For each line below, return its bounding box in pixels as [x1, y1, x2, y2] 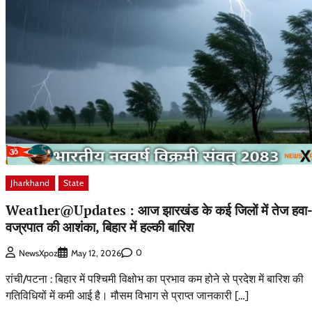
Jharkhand [10, 178, 50, 189]
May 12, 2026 [71, 247, 121, 258]
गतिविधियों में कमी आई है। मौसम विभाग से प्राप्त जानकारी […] [6, 288, 249, 302]
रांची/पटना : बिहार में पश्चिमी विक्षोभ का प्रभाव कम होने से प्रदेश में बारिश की [6, 272, 304, 286]
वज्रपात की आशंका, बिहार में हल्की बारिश [6, 217, 194, 235]
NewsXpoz [19, 247, 58, 258]
